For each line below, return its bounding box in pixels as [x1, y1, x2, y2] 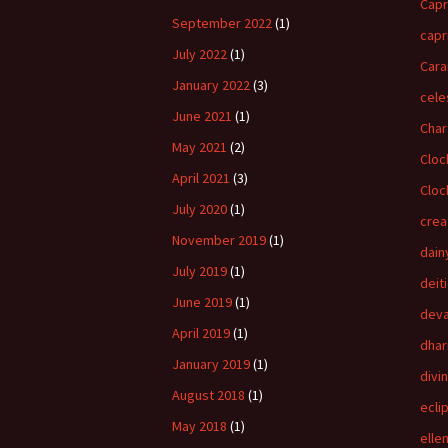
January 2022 [172, 76, 250, 94]
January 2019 [172, 355, 250, 373]
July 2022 [172, 45, 227, 63]
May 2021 [172, 138, 227, 156]
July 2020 [172, 200, 227, 218]
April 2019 [172, 324, 230, 342]
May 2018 [172, 417, 227, 435]
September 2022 [172, 14, 272, 32]
